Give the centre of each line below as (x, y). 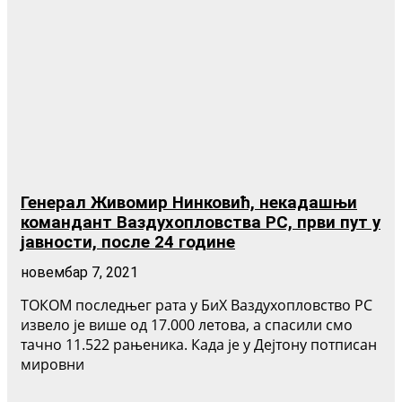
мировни (52, 365)
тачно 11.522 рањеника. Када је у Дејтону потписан (199, 345)
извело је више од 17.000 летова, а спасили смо (187, 325)
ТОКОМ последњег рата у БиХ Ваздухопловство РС (197, 306)
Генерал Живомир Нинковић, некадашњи (189, 203)
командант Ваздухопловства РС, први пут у (201, 223)
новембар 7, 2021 (79, 273)
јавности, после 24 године (128, 243)
